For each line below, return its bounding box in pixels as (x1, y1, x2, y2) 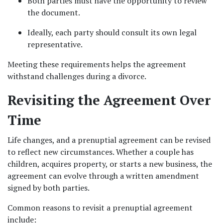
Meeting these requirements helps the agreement (7, 59, 186, 70)
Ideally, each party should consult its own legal (27, 27, 197, 38)
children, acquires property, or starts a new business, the (7, 158, 212, 169)
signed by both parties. (7, 182, 90, 193)
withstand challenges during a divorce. (7, 71, 146, 82)
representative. (27, 39, 83, 50)
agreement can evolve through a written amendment (7, 170, 199, 181)
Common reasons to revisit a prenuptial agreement (7, 202, 193, 213)
